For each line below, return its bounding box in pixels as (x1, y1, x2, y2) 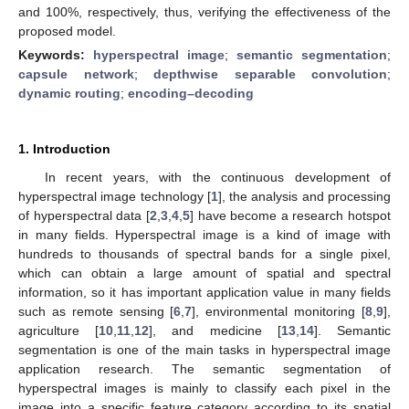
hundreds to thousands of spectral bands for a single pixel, (18, 246, 391, 261)
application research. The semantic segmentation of (18, 361, 391, 376)
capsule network (18, 66, 134, 81)
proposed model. (18, 23, 116, 38)
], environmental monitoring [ (192, 303, 366, 319)
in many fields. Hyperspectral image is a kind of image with (18, 226, 391, 242)
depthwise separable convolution (153, 66, 387, 81)
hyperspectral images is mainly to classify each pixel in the (18, 380, 391, 395)
